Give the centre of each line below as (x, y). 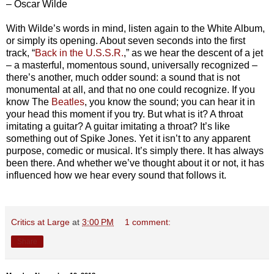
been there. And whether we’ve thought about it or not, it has (135, 163)
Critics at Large (40, 222)
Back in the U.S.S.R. (79, 53)
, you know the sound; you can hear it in (170, 102)
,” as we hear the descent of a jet (193, 53)
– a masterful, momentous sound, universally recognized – (132, 65)
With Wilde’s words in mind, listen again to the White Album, (135, 29)
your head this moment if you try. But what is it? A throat (124, 114)
